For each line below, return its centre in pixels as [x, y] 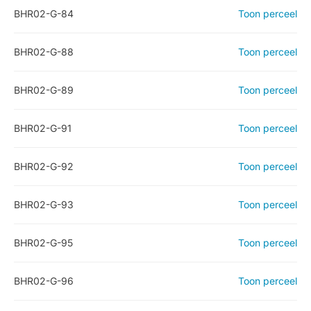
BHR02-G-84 [44, 14]
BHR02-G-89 [44, 90]
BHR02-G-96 [44, 281]
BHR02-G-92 [44, 166]
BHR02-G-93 [44, 204]
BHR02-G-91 [43, 128]
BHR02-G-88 [44, 52]
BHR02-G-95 [43, 243]
